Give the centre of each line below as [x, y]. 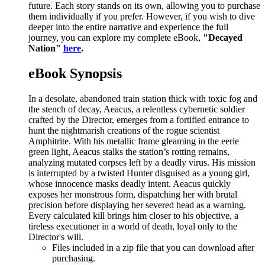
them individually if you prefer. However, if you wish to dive [142, 17]
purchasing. [74, 258]
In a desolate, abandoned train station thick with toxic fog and [143, 98]
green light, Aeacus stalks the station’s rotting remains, [129, 151]
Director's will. [56, 237]
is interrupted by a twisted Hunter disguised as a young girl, [139, 173]
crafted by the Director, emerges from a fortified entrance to [139, 119]
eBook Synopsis [75, 73]
